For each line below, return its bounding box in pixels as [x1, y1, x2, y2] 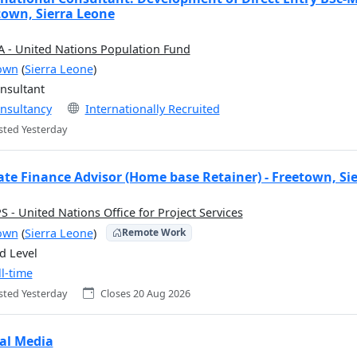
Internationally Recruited [84, 100, 220, 116]
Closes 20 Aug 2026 [100, 287, 190, 301]
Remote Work [121, 226, 186, 240]
